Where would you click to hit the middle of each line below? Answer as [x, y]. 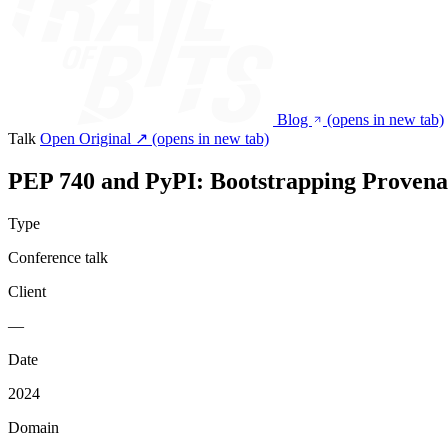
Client [27, 291]
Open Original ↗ [94, 138]
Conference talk [58, 257]
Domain [33, 427]
